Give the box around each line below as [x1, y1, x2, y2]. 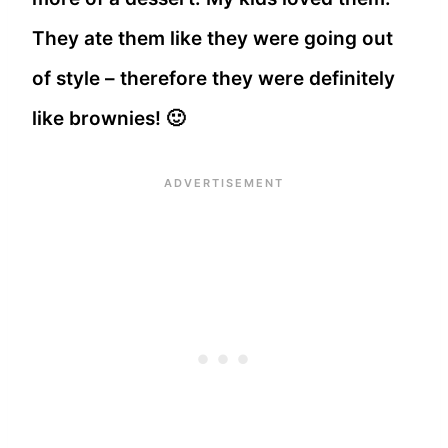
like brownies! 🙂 [32, 107, 185, 131]
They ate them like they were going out [32, 27, 393, 51]
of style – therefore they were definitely [32, 67, 395, 91]
